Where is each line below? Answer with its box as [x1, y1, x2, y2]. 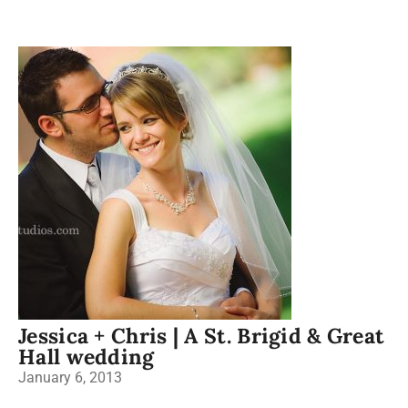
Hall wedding [18, 343, 155, 370]
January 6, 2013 [18, 369, 122, 386]
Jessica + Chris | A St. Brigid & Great [18, 322, 385, 349]
